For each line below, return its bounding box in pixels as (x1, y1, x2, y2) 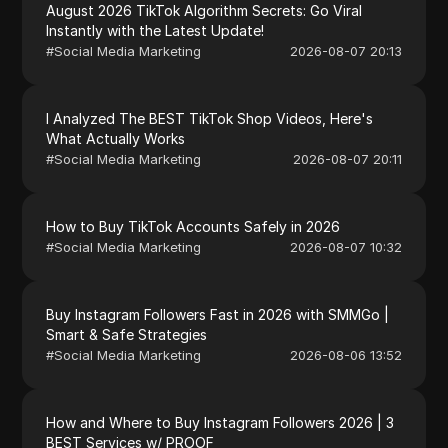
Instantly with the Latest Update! (46, 21, 265, 39)
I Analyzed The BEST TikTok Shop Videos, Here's (46, 109, 374, 127)
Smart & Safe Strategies (46, 325, 208, 343)
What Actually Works (46, 129, 186, 147)
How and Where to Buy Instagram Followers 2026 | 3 (46, 413, 395, 431)
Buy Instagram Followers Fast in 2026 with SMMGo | (46, 305, 390, 323)
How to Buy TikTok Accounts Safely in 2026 (46, 217, 341, 235)
